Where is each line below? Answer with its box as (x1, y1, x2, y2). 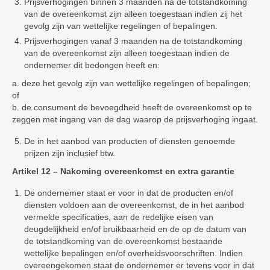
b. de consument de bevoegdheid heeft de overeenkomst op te (12, 102, 252, 112)
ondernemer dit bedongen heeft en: (24, 60, 160, 70)
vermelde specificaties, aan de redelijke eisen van (24, 212, 213, 222)
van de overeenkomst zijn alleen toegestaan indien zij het (24, 9, 242, 19)
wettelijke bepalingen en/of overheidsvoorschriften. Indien (24, 248, 243, 258)
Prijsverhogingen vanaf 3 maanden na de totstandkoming (24, 36, 242, 46)
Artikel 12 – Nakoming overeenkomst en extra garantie (12, 166, 234, 176)
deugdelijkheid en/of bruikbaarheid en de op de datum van (24, 224, 246, 234)
